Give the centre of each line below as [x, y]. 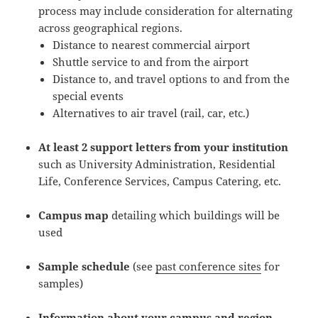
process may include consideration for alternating [166, 11]
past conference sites [209, 267]
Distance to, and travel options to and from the [171, 79]
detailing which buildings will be [194, 215]
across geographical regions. [111, 28]
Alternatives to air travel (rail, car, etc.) [151, 113]
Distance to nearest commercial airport [152, 45]
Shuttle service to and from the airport [151, 62]
